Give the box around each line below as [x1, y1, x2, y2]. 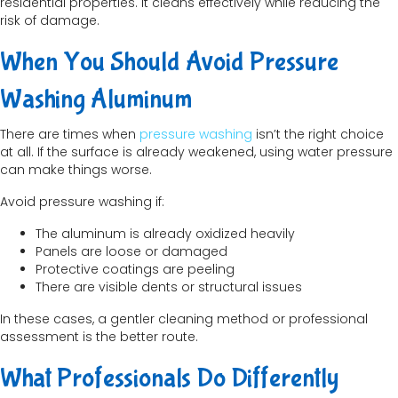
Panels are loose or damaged [36, 243, 227, 261]
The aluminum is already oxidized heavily [36, 225, 295, 243]
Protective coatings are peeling [36, 260, 235, 279]
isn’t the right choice [252, 125, 384, 144]
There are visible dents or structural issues [36, 278, 302, 297]
